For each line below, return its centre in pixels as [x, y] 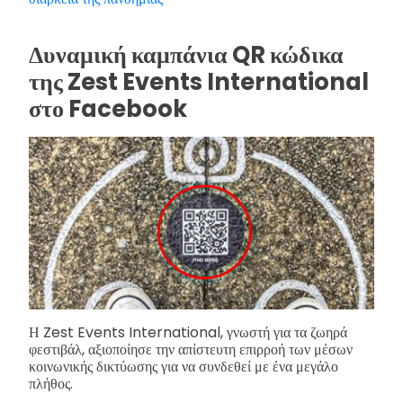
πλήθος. [51, 383]
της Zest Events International [199, 81]
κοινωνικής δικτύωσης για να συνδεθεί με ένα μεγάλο [184, 366]
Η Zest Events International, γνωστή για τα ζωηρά [188, 332]
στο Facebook [108, 108]
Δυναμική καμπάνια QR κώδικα [186, 54]
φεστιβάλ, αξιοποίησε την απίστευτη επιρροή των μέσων [191, 349]
